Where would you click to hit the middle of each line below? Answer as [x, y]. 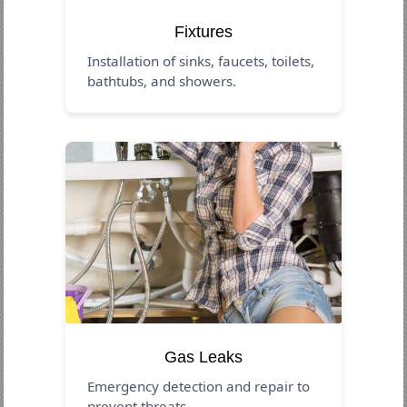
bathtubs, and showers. [162, 80]
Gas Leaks [203, 357]
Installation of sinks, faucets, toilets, [201, 60]
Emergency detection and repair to [199, 386]
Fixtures [203, 31]
